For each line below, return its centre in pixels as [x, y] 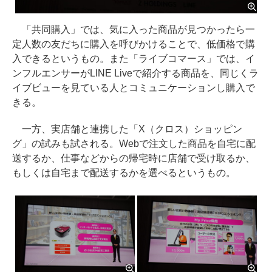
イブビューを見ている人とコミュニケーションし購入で [134, 87]
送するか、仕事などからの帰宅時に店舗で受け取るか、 [134, 158]
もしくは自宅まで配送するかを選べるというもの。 [124, 172]
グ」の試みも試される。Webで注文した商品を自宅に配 [134, 143]
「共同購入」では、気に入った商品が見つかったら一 [134, 29]
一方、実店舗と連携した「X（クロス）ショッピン [127, 129]
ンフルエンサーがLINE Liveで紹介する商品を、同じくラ [135, 73]
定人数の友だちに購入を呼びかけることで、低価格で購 [134, 44]
